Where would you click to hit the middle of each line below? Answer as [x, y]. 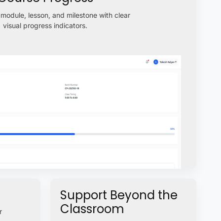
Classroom [92, 209]
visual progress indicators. [45, 25]
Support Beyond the [119, 195]
